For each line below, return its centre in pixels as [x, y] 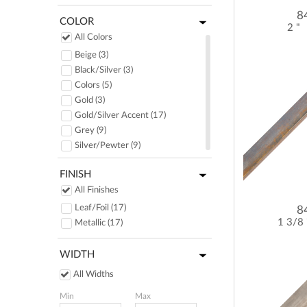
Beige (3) [91, 55]
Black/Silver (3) [104, 70]
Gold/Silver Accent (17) [120, 115]
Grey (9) [90, 131]
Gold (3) [90, 100]
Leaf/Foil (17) [100, 208]
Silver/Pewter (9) [108, 146]
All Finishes [97, 190]
